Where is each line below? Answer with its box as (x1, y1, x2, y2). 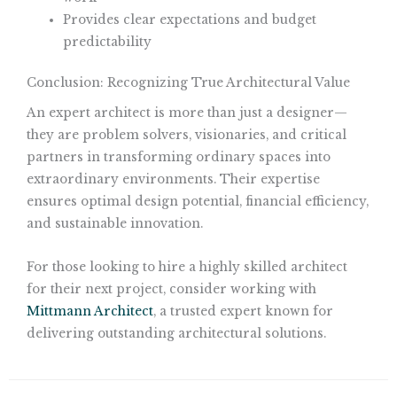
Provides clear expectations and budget (63, 12, 317, 28)
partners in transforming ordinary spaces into (27, 150, 331, 166)
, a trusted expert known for (153, 304, 333, 320)
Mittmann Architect (27, 304, 153, 320)
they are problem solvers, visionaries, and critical (27, 128, 346, 144)
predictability (63, 35, 152, 51)
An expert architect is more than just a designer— (27, 105, 347, 121)
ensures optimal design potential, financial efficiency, (27, 194, 369, 210)
